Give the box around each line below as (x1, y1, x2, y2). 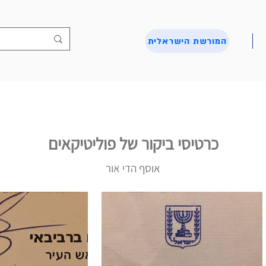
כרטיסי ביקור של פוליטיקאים (47, 132, 218, 154)
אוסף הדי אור (106, 161, 160, 175)
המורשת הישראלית (147, 35, 227, 47)
